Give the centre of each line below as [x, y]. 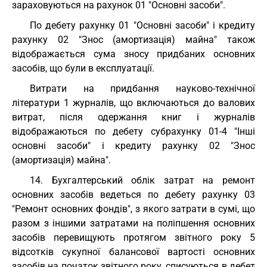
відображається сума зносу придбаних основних [133, 54]
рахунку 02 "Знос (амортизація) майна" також [133, 40]
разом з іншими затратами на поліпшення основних [133, 223]
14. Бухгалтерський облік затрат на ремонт [142, 180]
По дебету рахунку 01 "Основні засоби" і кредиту [142, 25]
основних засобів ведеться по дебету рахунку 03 [133, 195]
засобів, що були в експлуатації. [83, 68]
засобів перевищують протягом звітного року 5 [133, 237]
